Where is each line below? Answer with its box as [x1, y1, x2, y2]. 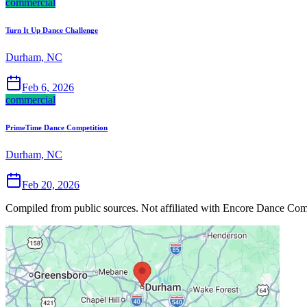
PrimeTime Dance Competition [5, 123, 108, 132]
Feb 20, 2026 [22, 178, 79, 191]
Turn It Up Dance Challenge [5, 26, 98, 35]
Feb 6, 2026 [22, 82, 74, 94]
